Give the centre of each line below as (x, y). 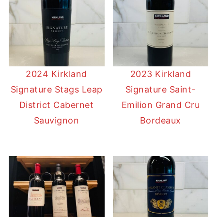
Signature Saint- (160, 90)
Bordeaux (160, 121)
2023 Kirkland (161, 74)
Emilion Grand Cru (161, 105)
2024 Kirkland (56, 74)
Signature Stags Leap (56, 90)
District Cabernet (56, 105)
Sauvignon (56, 121)
